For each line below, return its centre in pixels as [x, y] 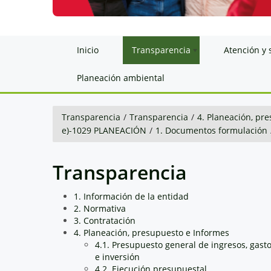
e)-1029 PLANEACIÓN [104, 130]
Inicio [88, 50]
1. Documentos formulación [211, 130]
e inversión [117, 256]
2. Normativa [100, 208]
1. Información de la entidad [131, 196]
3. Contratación [105, 220]
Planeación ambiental [121, 77]
